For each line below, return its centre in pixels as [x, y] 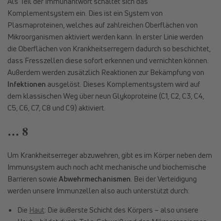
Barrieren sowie [33, 178]
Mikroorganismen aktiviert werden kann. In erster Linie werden [105, 36]
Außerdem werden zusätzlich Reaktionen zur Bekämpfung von [106, 72]
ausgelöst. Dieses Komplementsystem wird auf [123, 84]
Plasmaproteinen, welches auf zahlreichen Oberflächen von [103, 24]
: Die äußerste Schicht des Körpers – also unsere [121, 209]
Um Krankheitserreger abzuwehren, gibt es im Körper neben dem [110, 155]
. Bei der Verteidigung [164, 178]
